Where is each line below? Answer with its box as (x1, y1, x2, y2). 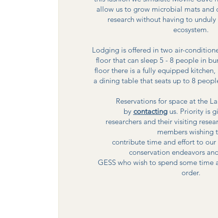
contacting (133, 107, 167, 116)
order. (181, 168, 200, 177)
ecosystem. (173, 25, 209, 34)
